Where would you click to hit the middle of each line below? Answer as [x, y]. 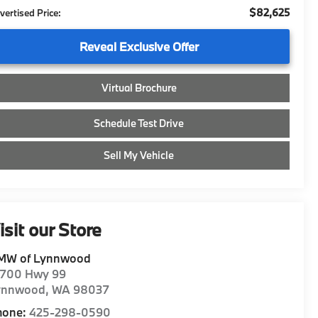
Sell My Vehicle [139, 155]
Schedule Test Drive [139, 123]
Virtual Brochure [139, 87]
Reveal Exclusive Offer [139, 46]
